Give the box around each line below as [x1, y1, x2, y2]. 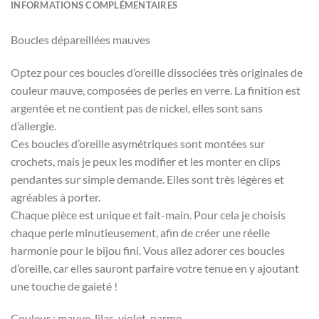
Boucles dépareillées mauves [11, 32, 150, 46]
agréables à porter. [11, 189, 100, 204]
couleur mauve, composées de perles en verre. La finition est [11, 83, 300, 97]
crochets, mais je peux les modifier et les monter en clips [11, 154, 281, 168]
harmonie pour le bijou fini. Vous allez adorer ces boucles [11, 243, 285, 257]
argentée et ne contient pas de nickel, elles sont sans [11, 100, 263, 115]
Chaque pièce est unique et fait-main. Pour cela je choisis [11, 207, 286, 221]
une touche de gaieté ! [11, 278, 117, 293]
